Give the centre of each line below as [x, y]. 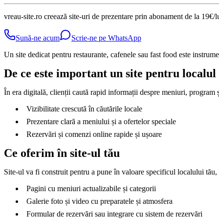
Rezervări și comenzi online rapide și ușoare [94, 134]
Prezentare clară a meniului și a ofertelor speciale [101, 122]
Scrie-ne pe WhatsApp [106, 38]
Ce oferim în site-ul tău [62, 153]
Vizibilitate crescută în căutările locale [84, 109]
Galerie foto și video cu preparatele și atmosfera [99, 201]
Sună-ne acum [38, 38]
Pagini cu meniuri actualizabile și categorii [91, 189]
